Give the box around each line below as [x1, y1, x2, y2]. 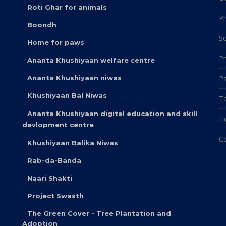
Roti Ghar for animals [27, 3, 107, 11]
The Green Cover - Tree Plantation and [27, 209, 171, 217]
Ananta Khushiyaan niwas [27, 74, 122, 82]
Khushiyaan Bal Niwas [27, 91, 107, 99]
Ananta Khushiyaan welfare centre [27, 56, 155, 64]
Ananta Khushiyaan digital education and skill [27, 109, 197, 118]
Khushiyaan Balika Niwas [27, 139, 118, 147]
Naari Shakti [27, 174, 72, 182]
